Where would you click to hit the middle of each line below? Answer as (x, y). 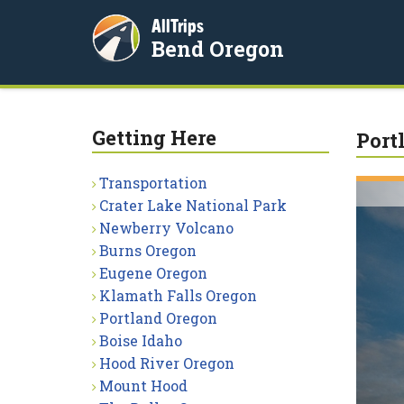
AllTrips (178, 26)
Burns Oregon (148, 250)
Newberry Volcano (166, 228)
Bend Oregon (218, 49)
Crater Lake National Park (193, 205)
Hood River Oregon (167, 363)
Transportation (153, 183)
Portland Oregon (158, 318)
